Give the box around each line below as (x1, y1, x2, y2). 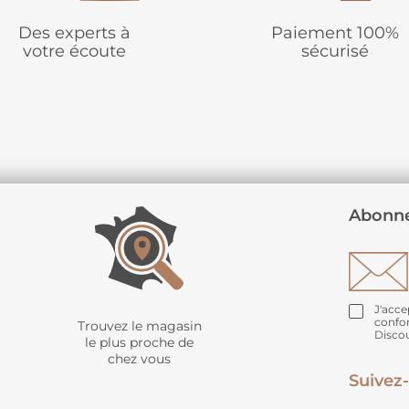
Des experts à (18, 23, 131, 44)
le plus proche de (85, 333, 194, 351)
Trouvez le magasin (77, 317, 202, 334)
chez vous (108, 350, 172, 367)
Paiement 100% (270, 23, 399, 44)
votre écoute (23, 41, 126, 62)
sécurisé (300, 41, 369, 62)
